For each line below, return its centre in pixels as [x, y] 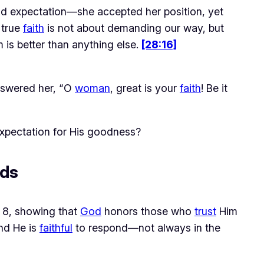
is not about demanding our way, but [134, 28]
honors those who [148, 212]
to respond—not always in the [146, 228]
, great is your [145, 88]
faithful [56, 228]
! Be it [214, 88]
